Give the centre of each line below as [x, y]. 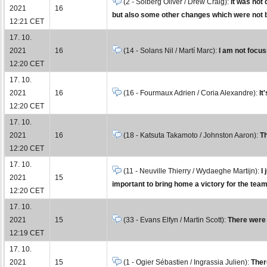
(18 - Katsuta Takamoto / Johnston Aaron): [191, 135]
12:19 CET [27, 233]
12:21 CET [27, 21]
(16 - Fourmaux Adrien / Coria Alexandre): [190, 93]
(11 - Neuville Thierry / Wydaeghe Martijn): [191, 171]
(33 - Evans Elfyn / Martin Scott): [175, 220]
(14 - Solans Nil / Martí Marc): [170, 50]
